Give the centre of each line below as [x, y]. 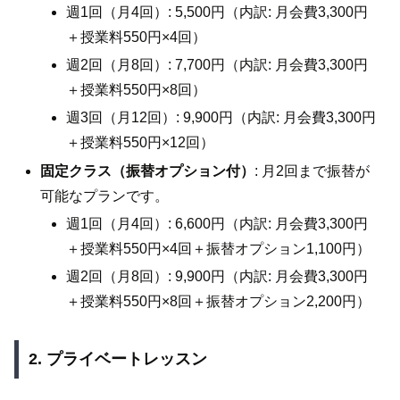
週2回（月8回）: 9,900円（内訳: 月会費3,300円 [217, 276]
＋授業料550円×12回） [141, 143]
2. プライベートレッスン [117, 359]
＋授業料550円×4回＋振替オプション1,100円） [219, 248]
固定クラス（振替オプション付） [148, 171]
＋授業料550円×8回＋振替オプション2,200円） [219, 301]
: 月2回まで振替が [312, 171]
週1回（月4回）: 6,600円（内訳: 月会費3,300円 [217, 223]
